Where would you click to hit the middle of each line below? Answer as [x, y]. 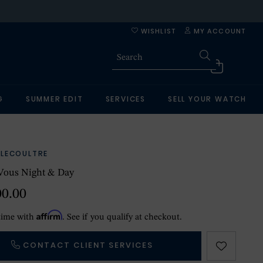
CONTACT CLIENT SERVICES [88, 245]
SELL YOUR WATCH [208, 99]
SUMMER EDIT [54, 99]
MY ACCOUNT [218, 31]
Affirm [50, 215]
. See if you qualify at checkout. [122, 218]
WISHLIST [157, 31]
